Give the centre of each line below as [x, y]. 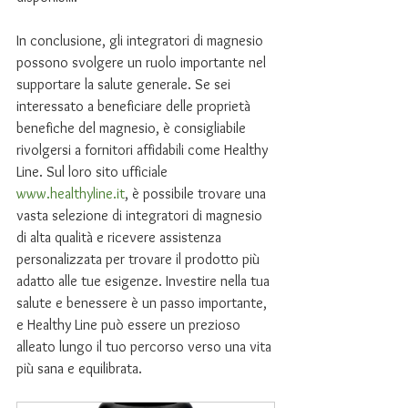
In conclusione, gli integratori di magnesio [142, 41]
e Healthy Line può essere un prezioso [130, 325]
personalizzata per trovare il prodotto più [140, 259]
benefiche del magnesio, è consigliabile [133, 128]
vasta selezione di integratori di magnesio [141, 215]
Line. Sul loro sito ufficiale [94, 172]
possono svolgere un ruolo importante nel [143, 62]
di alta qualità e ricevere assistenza [121, 237]
